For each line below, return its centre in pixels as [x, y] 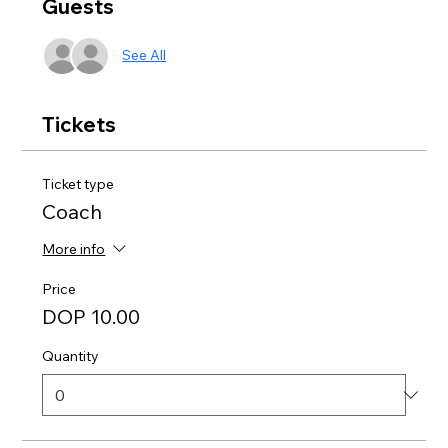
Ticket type [78, 183]
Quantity [71, 355]
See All [144, 55]
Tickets [79, 124]
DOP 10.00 [91, 316]
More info [74, 249]
